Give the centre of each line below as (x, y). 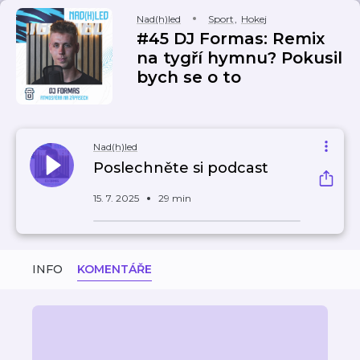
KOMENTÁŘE (115, 269)
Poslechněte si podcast (181, 168)
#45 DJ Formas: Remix (231, 39)
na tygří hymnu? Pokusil (239, 58)
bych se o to (189, 77)
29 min (175, 198)
